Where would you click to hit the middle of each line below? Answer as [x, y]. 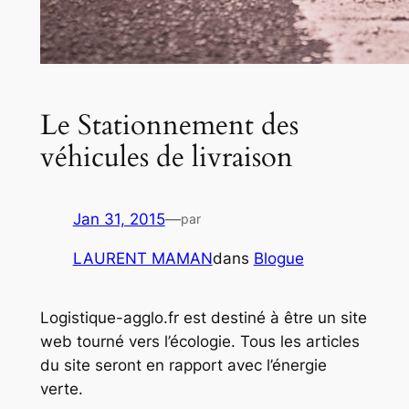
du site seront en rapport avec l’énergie [183, 366]
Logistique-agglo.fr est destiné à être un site [203, 318]
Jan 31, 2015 [119, 220]
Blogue [278, 259]
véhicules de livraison [166, 157]
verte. [61, 389]
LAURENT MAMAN [142, 259]
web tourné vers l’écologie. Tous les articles [199, 342]
